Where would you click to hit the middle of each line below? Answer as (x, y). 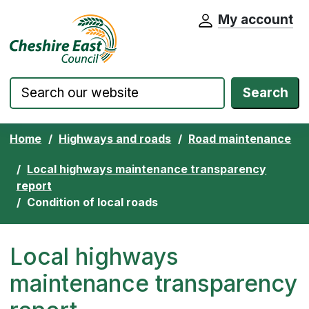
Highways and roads (115, 138)
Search (265, 93)
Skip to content (64, 25)
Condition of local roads (93, 202)
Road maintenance (240, 138)
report (34, 185)
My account (255, 20)
